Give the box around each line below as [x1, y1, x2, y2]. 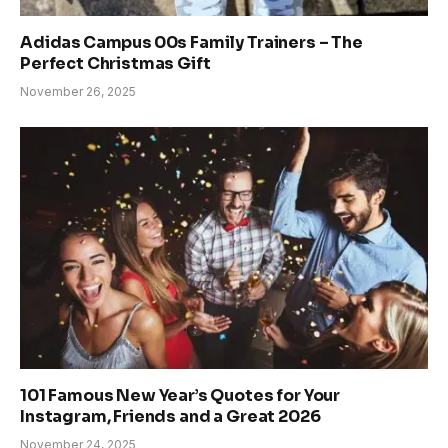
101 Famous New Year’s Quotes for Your [20, 385, 341, 407]
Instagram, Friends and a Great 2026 [20, 406, 321, 428]
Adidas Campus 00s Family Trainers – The [20, 31, 363, 53]
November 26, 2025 [20, 83, 136, 99]
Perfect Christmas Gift [20, 52, 211, 74]
